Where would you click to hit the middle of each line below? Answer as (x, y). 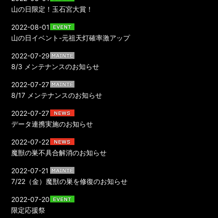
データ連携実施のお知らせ (52, 124)
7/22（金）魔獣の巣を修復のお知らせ (70, 181)
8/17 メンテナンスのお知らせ (57, 95)
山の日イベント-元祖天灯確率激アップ (71, 37)
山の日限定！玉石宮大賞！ (52, 9)
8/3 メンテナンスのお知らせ (55, 66)
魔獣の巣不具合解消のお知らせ (59, 152)
